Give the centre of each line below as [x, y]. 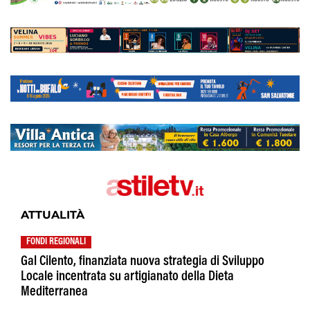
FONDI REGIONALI [56, 243]
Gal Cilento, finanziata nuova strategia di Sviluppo [143, 262]
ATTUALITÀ [53, 215]
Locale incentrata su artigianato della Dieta [127, 277]
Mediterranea [54, 292]
